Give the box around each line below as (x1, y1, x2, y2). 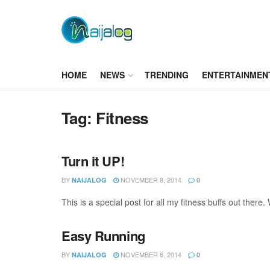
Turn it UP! (61, 151, 125, 171)
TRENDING (145, 69, 189, 81)
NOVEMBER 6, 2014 (119, 250, 181, 259)
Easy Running (61, 226, 145, 245)
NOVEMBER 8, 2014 (119, 175, 181, 184)
